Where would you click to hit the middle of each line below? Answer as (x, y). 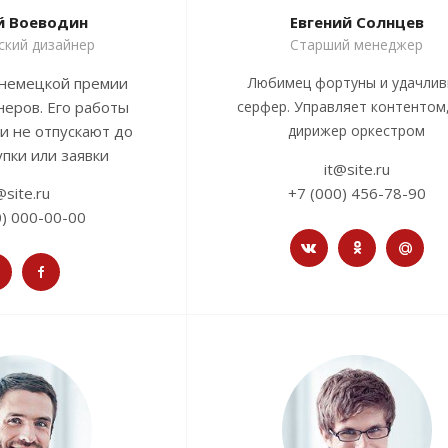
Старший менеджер (356, 45)
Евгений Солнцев (356, 22)
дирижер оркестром (356, 131)
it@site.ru (356, 169)
